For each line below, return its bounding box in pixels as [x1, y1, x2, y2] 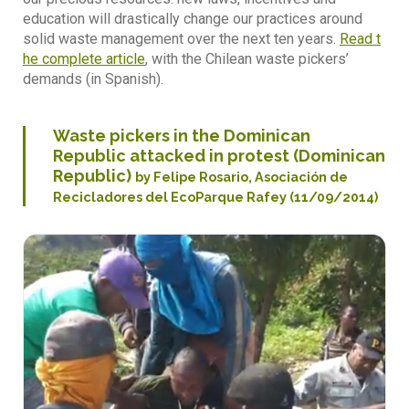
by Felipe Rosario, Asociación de [135, 168, 348, 184]
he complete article [23, 49, 145, 68]
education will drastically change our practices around [23, 9, 362, 27]
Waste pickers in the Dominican [53, 125, 310, 145]
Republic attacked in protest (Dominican [53, 145, 385, 165]
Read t [340, 29, 381, 47]
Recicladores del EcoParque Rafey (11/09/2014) [53, 188, 378, 204]
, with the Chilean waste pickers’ [145, 49, 349, 68]
